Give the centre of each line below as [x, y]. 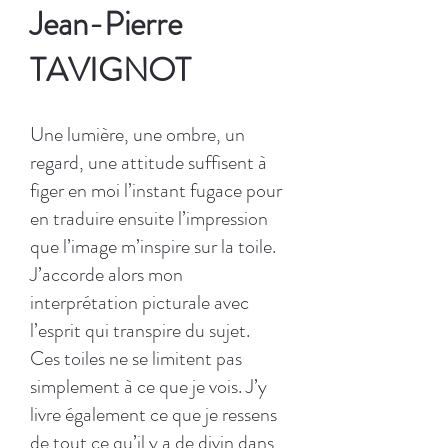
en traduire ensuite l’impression [149, 218]
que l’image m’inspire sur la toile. [153, 246]
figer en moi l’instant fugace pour [156, 190]
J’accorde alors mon [106, 274]
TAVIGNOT [110, 70]
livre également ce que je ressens [153, 414]
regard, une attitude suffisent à [148, 162]
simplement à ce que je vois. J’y [148, 386]
